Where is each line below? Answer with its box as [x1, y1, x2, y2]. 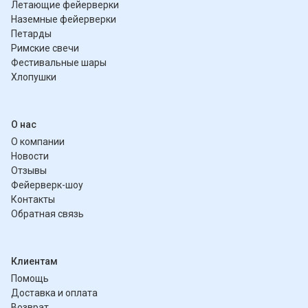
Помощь [11, 273, 49, 285]
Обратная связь [11, 208, 84, 220]
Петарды [11, 28, 52, 40]
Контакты [11, 194, 55, 206]
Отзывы [11, 165, 47, 177]
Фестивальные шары [11, 57, 107, 69]
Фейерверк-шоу [11, 179, 83, 191]
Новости [11, 151, 49, 162]
